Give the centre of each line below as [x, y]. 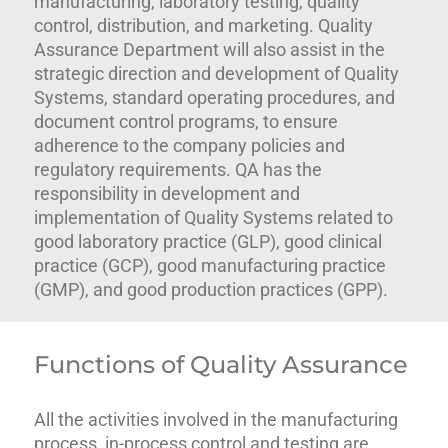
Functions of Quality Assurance [221, 364]
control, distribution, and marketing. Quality [204, 25]
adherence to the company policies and [190, 145]
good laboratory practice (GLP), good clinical [208, 241]
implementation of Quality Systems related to [214, 217]
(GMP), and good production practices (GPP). [211, 289]
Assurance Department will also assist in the [210, 49]
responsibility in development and [167, 193]
